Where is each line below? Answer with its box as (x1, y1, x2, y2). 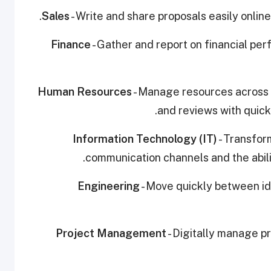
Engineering (77, 179, 140, 192)
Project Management (56, 226, 166, 240)
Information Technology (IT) (73, 132, 217, 145)
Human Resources (38, 85, 132, 98)
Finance (51, 38, 91, 51)
